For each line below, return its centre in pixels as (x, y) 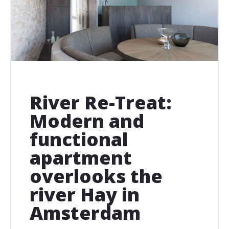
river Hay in (85, 194)
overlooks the (96, 176)
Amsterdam (85, 213)
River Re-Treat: (101, 102)
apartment (81, 157)
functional (79, 139)
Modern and (87, 121)
